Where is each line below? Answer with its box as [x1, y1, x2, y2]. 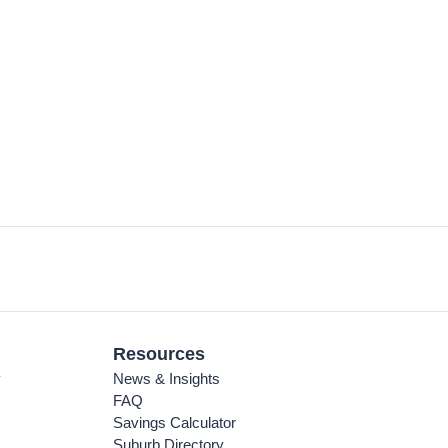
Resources [113, 344, 206, 364]
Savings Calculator [113, 414, 237, 431]
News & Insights [113, 370, 221, 387]
